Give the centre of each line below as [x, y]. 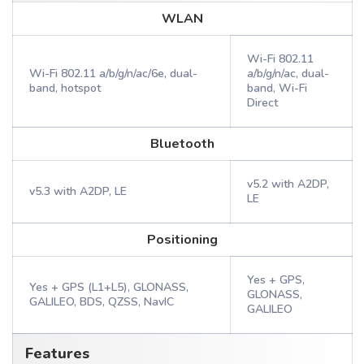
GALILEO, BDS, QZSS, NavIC [102, 302]
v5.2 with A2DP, [288, 184]
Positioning [182, 240]
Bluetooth [182, 144]
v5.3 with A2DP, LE [78, 191]
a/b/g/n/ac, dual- [288, 74]
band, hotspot [65, 88]
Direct [262, 103]
